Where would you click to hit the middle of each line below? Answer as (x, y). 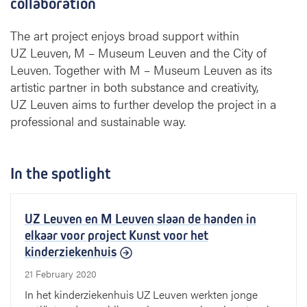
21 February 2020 (61, 274)
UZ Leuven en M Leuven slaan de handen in (140, 219)
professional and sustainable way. (98, 121)
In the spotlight (61, 174)
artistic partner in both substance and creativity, (134, 87)
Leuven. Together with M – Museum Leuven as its (141, 70)
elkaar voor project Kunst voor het (116, 236)
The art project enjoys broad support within (125, 36)
